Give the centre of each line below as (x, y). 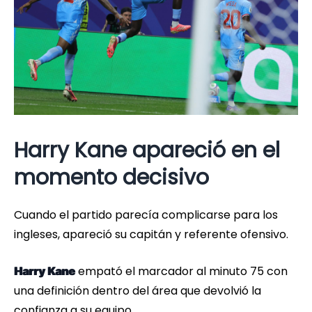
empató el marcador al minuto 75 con (181, 272)
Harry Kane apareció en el (147, 151)
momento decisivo (111, 178)
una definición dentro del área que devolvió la (138, 291)
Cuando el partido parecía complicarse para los (146, 215)
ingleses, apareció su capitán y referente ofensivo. (151, 235)
